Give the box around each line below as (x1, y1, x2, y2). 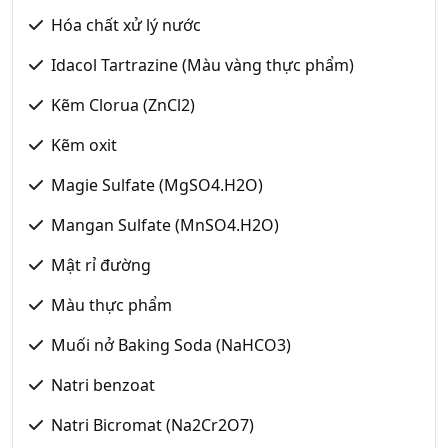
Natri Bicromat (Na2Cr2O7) (51, 414, 254, 436)
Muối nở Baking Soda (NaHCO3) (51, 334, 291, 356)
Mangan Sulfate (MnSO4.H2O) (51, 214, 279, 236)
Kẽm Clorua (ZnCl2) (51, 94, 195, 116)
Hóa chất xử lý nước (51, 14, 201, 36)
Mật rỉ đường (51, 254, 151, 276)
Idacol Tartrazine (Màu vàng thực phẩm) (51, 54, 354, 76)
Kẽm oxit (51, 134, 117, 156)
